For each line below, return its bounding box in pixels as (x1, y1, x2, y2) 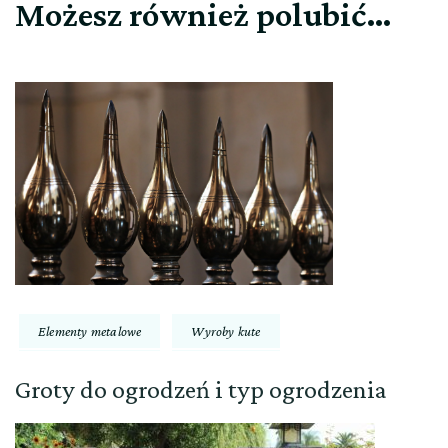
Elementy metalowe (38, 323, 142, 339)
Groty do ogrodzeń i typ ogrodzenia (15, 375, 387, 404)
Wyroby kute (191, 323, 261, 339)
